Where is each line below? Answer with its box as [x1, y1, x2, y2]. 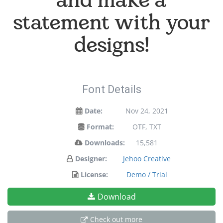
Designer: [75, 154, 107, 163]
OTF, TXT [132, 122, 161, 131]
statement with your [13, 10, 210, 37]
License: [81, 170, 108, 179]
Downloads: [84, 138, 125, 147]
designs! [74, 33, 149, 59]
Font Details [82, 83, 141, 96]
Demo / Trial [126, 170, 167, 179]
